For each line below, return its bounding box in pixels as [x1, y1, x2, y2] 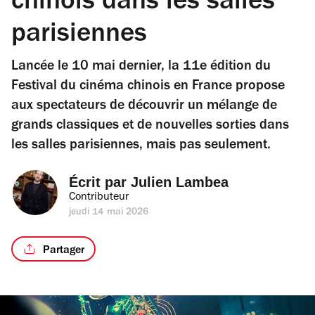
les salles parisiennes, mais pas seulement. [11, 139, 271, 153]
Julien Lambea [131, 174, 229, 190]
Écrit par [69, 174, 131, 190]
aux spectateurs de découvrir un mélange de [11, 100, 277, 114]
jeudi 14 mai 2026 [69, 208, 148, 218]
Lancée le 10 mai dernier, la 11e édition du [11, 60, 271, 75]
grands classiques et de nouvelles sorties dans [11, 120, 289, 134]
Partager [42, 245, 84, 257]
